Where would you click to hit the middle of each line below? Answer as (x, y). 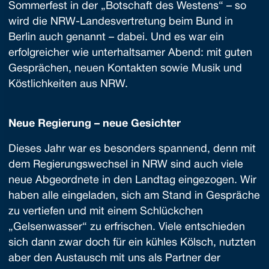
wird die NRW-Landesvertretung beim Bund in (121, 22)
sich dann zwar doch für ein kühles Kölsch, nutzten (132, 243)
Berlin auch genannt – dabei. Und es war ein (116, 38)
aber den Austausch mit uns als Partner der (114, 258)
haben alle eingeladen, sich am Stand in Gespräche (134, 196)
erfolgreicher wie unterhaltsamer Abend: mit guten (130, 53)
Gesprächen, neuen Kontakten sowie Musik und (125, 69)
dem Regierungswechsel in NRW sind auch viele (126, 165)
